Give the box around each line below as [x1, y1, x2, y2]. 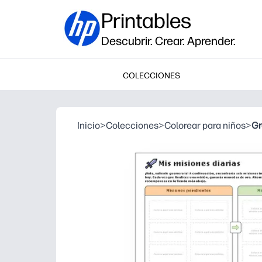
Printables [101, 8, 191, 33]
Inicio [77, 120, 100, 131]
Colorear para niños [164, 120, 246, 131]
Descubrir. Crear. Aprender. [101, 34, 236, 48]
